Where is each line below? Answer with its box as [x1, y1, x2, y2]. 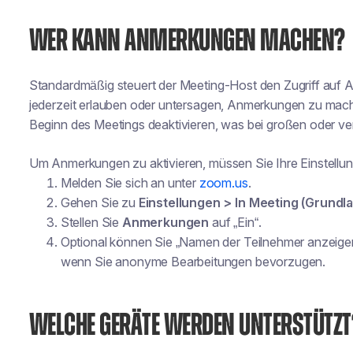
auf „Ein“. [209, 214, 262, 230]
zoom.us [199, 175, 248, 191]
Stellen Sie [60, 214, 122, 230]
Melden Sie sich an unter [60, 175, 199, 191]
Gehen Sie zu [60, 195, 139, 210]
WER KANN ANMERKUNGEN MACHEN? [28, 25, 345, 57]
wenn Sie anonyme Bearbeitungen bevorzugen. [60, 254, 326, 269]
